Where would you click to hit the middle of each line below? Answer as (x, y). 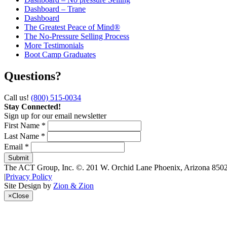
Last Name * (25, 136)
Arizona (197, 168)
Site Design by (29, 186)
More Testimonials (54, 46)
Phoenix (167, 168)
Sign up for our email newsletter (55, 116)
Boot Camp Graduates (60, 55)
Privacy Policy (29, 177)
